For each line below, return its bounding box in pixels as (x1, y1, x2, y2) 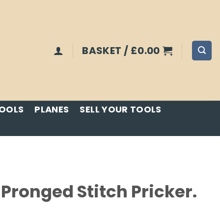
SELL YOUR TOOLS (80, 103, 162, 115)
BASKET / (82, 43, 131, 57)
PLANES (34, 103, 69, 115)
